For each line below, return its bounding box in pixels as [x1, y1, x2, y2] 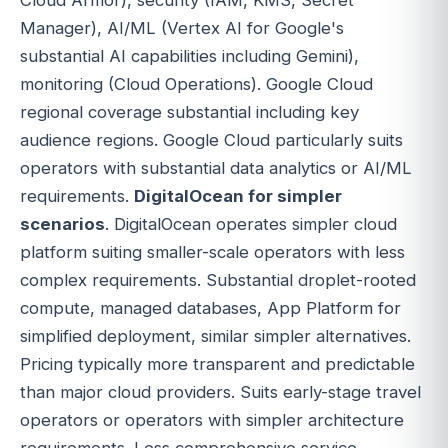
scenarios [20, 213, 105, 234]
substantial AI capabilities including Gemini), [20, 45, 359, 66]
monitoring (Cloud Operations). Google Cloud [20, 73, 373, 94]
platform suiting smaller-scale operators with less [20, 241, 405, 262]
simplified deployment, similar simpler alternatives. [20, 325, 411, 346]
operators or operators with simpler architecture [20, 409, 404, 430]
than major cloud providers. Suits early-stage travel [20, 381, 421, 402]
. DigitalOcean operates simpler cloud [105, 213, 397, 234]
